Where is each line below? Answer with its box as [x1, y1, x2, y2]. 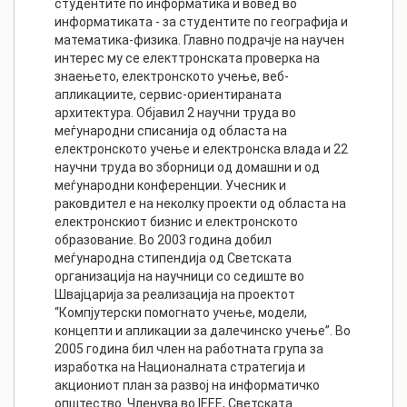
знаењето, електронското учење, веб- [55, 69, 289, 84]
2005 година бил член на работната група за [55, 342, 323, 357]
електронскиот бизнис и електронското [55, 214, 298, 230]
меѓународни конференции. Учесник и [55, 178, 286, 194]
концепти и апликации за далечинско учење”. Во [55, 323, 351, 339]
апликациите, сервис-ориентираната [55, 87, 282, 103]
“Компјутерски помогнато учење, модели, [55, 305, 307, 321]
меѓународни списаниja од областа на [55, 124, 287, 139]
